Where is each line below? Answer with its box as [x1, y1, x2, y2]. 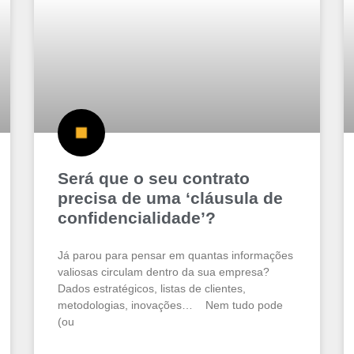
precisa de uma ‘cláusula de [58, 189, 284, 208]
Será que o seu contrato [58, 169, 250, 188]
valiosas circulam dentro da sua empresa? [58, 265, 273, 279]
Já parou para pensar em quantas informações [58, 249, 294, 262]
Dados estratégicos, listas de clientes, [58, 282, 247, 296]
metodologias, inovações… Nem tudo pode [58, 299, 284, 312]
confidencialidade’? [58, 209, 217, 228]
